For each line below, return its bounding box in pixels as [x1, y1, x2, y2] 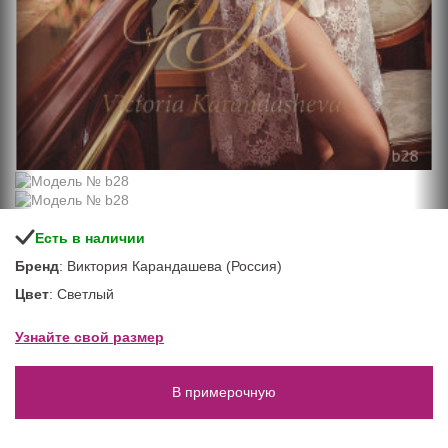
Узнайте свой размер [15, 328, 164, 345]
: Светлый [49, 285, 114, 302]
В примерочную [172, 384, 276, 401]
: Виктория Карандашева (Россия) [59, 257, 282, 274]
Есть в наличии [35, 229, 145, 246]
